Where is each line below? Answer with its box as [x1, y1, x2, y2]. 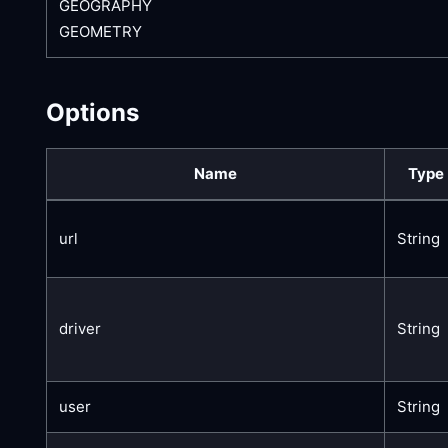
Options [46, 97, 139, 127]
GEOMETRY [59, 21, 142, 41]
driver [59, 318, 101, 338]
